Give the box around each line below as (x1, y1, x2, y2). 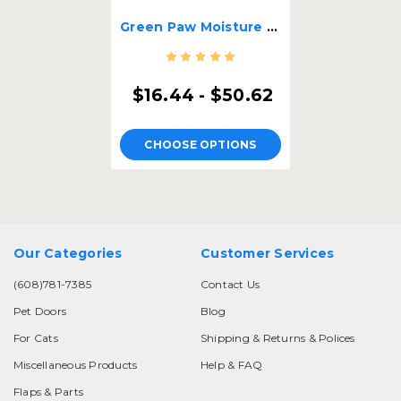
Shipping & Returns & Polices (200, 330, 355, 345)
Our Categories (13, 244, 123, 261)
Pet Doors (13, 303, 67, 318)
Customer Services (200, 244, 335, 261)
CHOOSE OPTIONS (144, 137, 257, 151)
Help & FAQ (200, 357, 263, 371)
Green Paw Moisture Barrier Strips (266, 18, 277, 35)
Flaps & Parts (13, 384, 84, 398)
